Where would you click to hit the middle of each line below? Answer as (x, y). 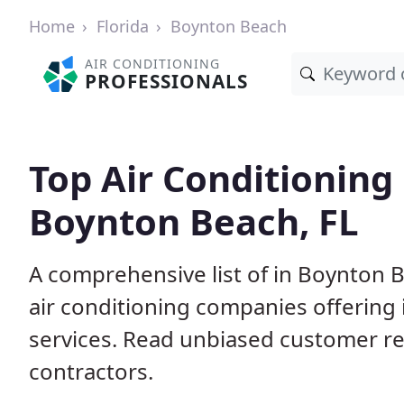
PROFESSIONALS (167, 81)
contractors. (91, 371)
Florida (123, 26)
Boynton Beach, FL (194, 221)
